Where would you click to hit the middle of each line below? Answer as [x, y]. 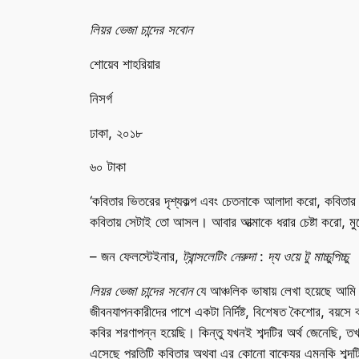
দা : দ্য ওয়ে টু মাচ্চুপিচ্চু [298, 256]
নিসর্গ [101, 98]
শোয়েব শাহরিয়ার [125, 64]
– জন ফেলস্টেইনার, [136, 256]
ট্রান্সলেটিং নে [211, 256]
